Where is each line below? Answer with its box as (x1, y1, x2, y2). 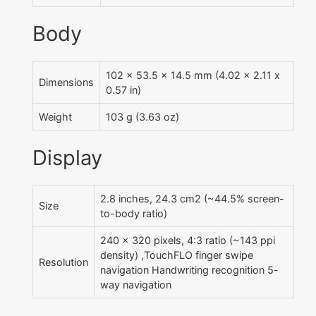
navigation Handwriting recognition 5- (100, 264, 279, 276)
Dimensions (39, 76, 94, 89)
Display (32, 145, 102, 170)
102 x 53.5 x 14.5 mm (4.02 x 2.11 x (106, 69, 280, 82)
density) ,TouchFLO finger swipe (100, 249, 253, 262)
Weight (39, 111, 72, 123)
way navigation (100, 279, 171, 291)
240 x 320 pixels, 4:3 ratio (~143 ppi (100, 234, 275, 247)
